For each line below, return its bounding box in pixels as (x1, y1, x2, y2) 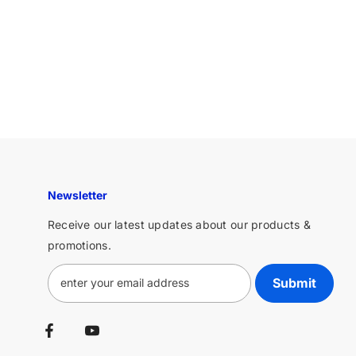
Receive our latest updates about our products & (47, 217, 311, 231)
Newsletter (47, 188, 107, 202)
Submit (272, 274, 316, 291)
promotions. (47, 238, 111, 252)
